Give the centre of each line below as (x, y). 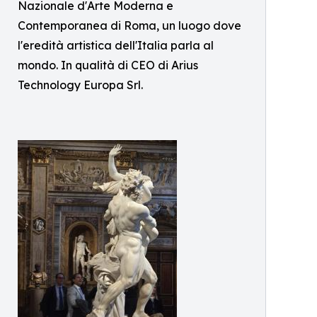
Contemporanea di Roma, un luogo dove (129, 25)
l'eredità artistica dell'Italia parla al (116, 45)
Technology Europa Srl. (80, 85)
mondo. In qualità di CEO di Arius (108, 65)
